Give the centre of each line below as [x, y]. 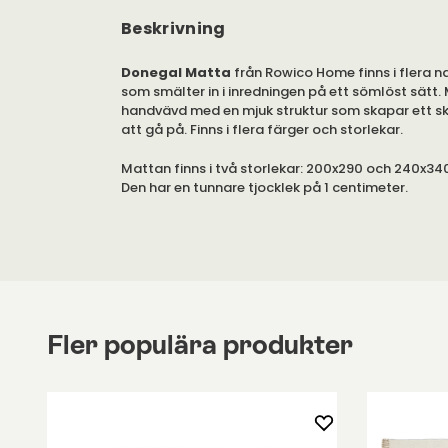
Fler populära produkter [200, 344]
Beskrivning [173, 28]
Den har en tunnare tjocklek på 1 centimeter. [266, 187]
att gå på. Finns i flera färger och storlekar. [265, 129]
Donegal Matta [177, 72]
